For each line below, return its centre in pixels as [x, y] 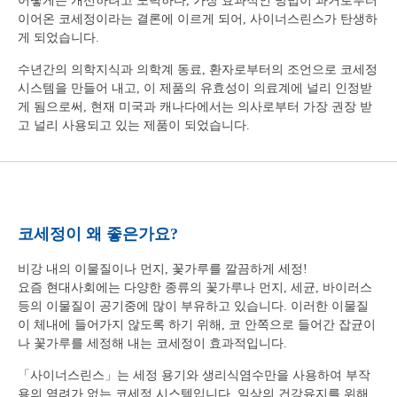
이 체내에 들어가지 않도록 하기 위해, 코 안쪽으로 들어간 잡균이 [197, 325]
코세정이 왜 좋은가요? [98, 234]
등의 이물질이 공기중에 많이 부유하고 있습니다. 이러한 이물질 [193, 306]
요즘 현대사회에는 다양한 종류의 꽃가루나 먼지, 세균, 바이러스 [195, 288]
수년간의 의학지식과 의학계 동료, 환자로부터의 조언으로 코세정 [198, 70]
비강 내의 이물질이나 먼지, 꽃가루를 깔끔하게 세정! [163, 269]
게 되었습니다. [58, 38]
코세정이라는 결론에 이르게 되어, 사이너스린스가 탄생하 [218, 19]
